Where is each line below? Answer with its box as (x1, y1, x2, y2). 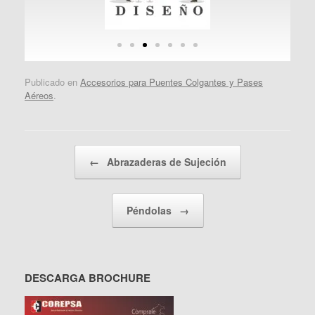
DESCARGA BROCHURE (25, 269, 150, 285)
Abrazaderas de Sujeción (103, 154, 226, 169)
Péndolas (126, 202, 174, 217)
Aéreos (25, 88, 53, 102)
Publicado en (25, 75, 80, 89)
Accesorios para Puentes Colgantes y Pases (80, 75, 263, 89)
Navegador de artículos (25, 144, 119, 158)
